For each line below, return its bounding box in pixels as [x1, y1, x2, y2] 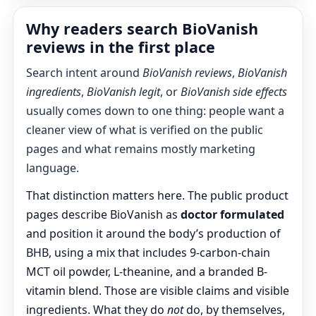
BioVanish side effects [181, 84, 287, 99]
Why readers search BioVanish [26, 18, 258, 39]
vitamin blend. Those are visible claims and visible [26, 283, 289, 298]
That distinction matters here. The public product [26, 188, 288, 203]
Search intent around [26, 65, 142, 80]
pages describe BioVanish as [26, 207, 181, 222]
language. [26, 160, 79, 176]
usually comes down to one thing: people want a [26, 103, 284, 119]
